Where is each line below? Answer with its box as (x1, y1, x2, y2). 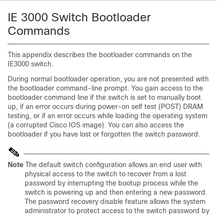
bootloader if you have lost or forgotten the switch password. (8, 130, 200, 138)
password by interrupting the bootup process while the (25, 179, 198, 187)
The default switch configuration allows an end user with (23, 161, 202, 169)
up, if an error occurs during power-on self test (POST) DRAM (8, 103, 203, 110)
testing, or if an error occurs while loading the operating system (8, 112, 207, 120)
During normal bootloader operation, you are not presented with (8, 75, 209, 83)
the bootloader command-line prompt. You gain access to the (8, 84, 203, 92)
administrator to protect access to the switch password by (25, 207, 209, 215)
